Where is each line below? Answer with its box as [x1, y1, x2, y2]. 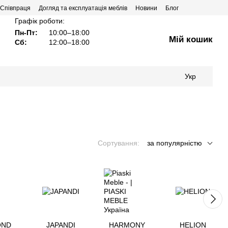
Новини [135, 5, 157, 12]
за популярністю [147, 139, 202, 147]
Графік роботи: [15, 16, 65, 25]
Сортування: [98, 139, 139, 147]
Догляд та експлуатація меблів [39, 5, 127, 12]
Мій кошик [169, 34, 213, 44]
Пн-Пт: [15, 28, 38, 37]
